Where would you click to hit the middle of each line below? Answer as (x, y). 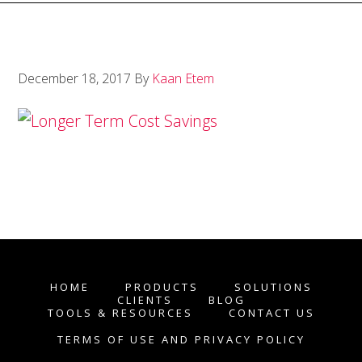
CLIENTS (145, 300)
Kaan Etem (183, 78)
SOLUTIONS (273, 287)
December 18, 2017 (75, 78)
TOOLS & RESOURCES (120, 313)
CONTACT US (271, 313)
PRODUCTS (162, 287)
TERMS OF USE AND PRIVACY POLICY (181, 339)
